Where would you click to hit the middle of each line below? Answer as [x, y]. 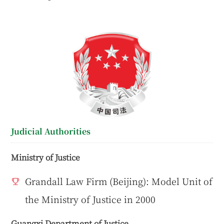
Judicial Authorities [51, 131]
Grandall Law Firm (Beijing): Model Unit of [119, 181]
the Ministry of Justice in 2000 [90, 199]
